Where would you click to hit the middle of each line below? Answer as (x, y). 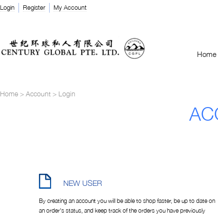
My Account (70, 7)
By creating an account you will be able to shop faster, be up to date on (127, 201)
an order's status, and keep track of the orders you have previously (122, 210)
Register (34, 7)
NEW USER (83, 183)
